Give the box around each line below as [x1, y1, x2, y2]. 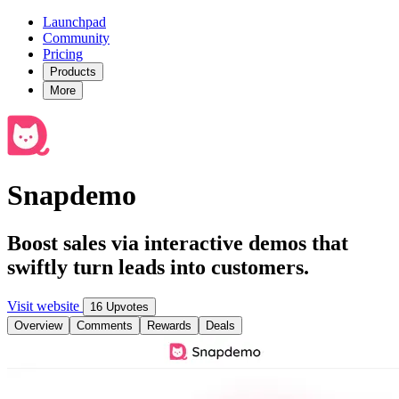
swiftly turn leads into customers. [7, 255, 309, 279]
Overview [14, 318, 62, 332]
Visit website [7, 297, 83, 313]
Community [43, 30, 110, 45]
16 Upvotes [90, 299, 149, 313]
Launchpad [43, 14, 106, 29]
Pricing [43, 46, 83, 61]
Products [50, 65, 96, 78]
